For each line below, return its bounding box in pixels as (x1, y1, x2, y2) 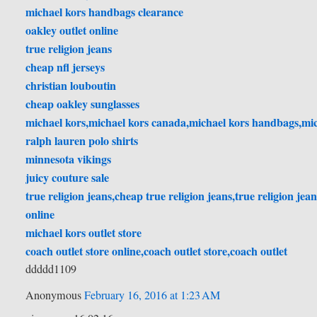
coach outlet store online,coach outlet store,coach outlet (25, 243, 288, 260)
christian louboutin (25, 77, 117, 94)
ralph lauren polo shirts (25, 132, 139, 149)
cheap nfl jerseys (25, 59, 105, 76)
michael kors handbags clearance (25, 4, 184, 21)
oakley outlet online (25, 22, 119, 39)
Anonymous (25, 287, 85, 304)
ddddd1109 (25, 261, 77, 277)
